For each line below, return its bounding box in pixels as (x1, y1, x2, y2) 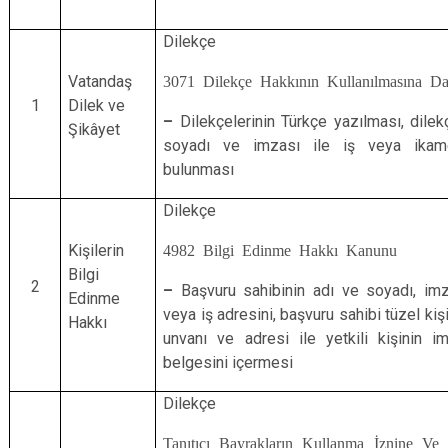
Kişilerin (68, 241, 125, 260)
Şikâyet (68, 120, 121, 139)
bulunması (163, 160, 235, 179)
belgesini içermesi (163, 353, 294, 372)
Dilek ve (68, 96, 126, 115)
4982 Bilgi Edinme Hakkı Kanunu (163, 241, 398, 257)
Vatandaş (68, 72, 133, 91)
